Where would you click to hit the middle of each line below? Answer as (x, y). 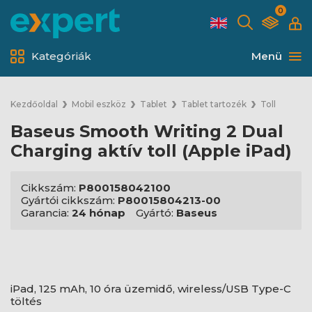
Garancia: (46, 213)
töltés (26, 301)
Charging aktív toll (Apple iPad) (151, 151)
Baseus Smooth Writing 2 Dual (147, 131)
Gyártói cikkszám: (69, 200)
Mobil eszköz (99, 104)
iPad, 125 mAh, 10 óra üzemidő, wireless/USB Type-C (151, 289)
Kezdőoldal (34, 104)
